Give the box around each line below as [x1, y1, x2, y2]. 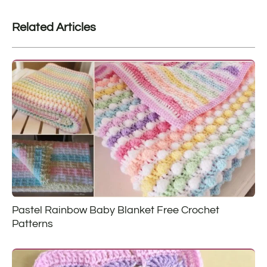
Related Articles [12, 21, 96, 33]
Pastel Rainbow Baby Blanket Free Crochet [12, 204, 219, 216]
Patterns [12, 218, 53, 230]
